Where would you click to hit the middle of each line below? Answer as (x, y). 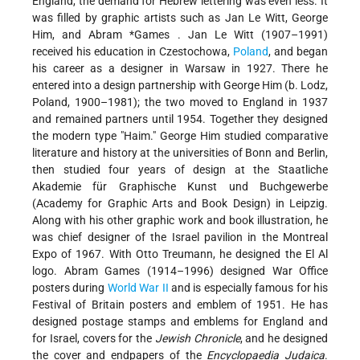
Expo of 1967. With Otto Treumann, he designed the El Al (180, 254)
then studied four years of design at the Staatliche (180, 170)
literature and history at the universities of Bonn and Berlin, (180, 153)
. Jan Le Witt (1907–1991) (252, 35)
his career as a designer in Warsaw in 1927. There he (180, 69)
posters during (70, 288)
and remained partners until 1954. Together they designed (180, 119)
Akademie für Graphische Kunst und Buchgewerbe (180, 187)
